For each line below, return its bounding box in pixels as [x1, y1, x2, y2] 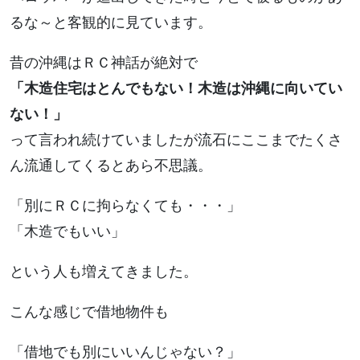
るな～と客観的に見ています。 [10, 14, 212, 31]
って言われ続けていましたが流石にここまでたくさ [10, 132, 342, 148]
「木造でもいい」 [10, 223, 125, 239]
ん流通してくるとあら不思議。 [10, 157, 212, 174]
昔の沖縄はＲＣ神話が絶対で [10, 55, 198, 71]
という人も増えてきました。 [10, 264, 198, 280]
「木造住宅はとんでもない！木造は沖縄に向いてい [10, 80, 342, 96]
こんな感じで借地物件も [10, 304, 169, 320]
